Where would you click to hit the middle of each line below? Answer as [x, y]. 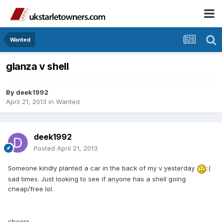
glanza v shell [37, 67]
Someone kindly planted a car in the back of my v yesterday [102, 168]
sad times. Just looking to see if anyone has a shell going [97, 179]
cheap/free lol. [31, 189]
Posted [45, 148]
